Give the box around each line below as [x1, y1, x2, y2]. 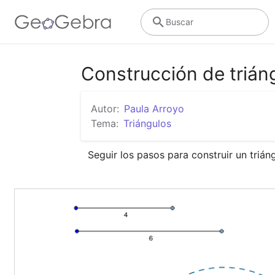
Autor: [91, 103, 119, 115]
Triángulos [123, 117, 171, 130]
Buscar [165, 16, 193, 27]
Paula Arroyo [124, 103, 184, 115]
